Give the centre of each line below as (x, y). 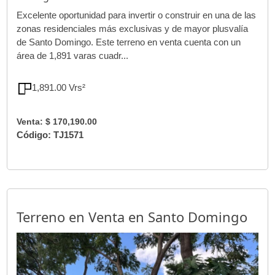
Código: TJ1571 (50, 134)
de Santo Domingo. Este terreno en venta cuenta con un (129, 42)
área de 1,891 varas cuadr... (73, 55)
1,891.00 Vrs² (63, 88)
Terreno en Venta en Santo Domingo (132, 216)
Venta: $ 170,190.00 (57, 121)
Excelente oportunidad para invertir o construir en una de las (137, 15)
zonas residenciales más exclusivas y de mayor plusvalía (133, 28)
